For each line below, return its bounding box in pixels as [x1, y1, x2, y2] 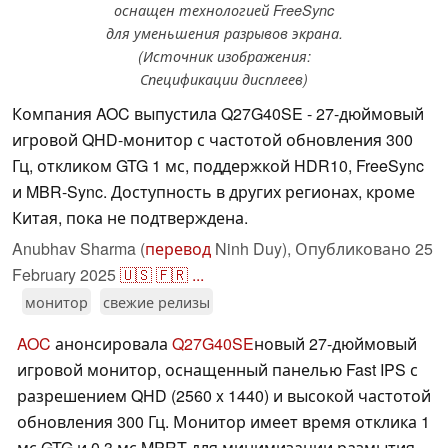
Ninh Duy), [211, 237, 295, 261]
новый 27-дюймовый [254, 332, 417, 356]
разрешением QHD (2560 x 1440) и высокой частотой [17, 384, 431, 408]
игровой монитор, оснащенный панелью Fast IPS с [17, 358, 418, 382]
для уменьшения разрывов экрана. [105, 23, 343, 44]
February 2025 [12, 263, 116, 287]
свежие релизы [103, 291, 210, 313]
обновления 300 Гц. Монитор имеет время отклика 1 [17, 410, 430, 434]
